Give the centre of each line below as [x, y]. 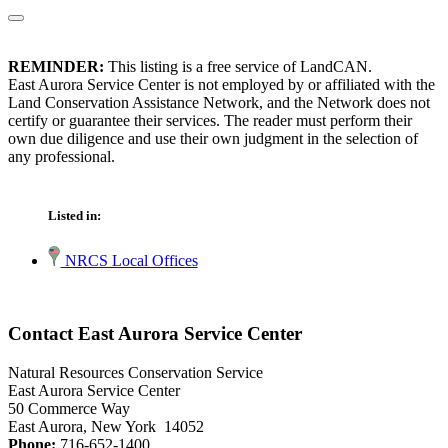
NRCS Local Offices [129, 261]
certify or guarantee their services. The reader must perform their [210, 121]
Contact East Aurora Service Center [155, 334]
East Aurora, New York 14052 [106, 426]
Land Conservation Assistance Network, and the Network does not [219, 103]
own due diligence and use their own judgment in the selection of [213, 139]
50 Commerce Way [69, 408]
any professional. [61, 157]
